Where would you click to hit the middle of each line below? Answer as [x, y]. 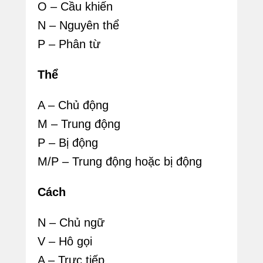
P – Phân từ [69, 44]
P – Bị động [68, 143]
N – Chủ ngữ [71, 223]
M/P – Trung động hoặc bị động [120, 162]
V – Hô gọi [65, 242]
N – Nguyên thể [78, 26]
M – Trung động [79, 124]
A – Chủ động [73, 105]
